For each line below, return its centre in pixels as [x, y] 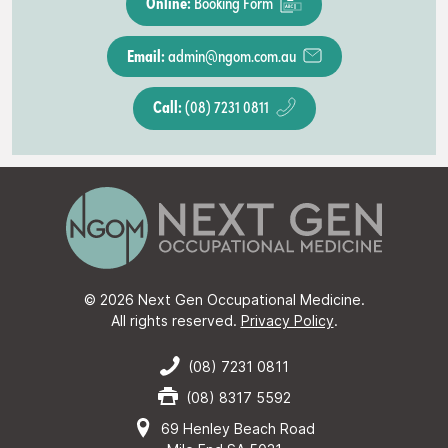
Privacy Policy [287, 320]
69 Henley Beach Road [238, 428]
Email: [145, 54]
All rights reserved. [175, 320]
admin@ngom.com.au [231, 54]
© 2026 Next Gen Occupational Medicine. [224, 299]
